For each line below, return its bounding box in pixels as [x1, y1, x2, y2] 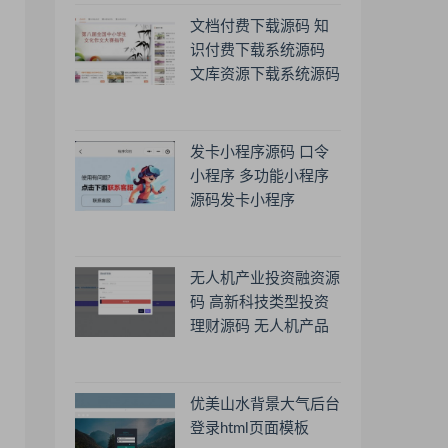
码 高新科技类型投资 [190, 295, 329, 310]
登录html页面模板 [190, 421, 309, 436]
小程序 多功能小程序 [190, 169, 329, 184]
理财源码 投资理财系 [190, 343, 329, 358]
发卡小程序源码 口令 [190, 145, 329, 160]
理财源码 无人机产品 [190, 319, 329, 334]
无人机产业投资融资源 [190, 271, 340, 286]
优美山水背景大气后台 [190, 397, 340, 412]
